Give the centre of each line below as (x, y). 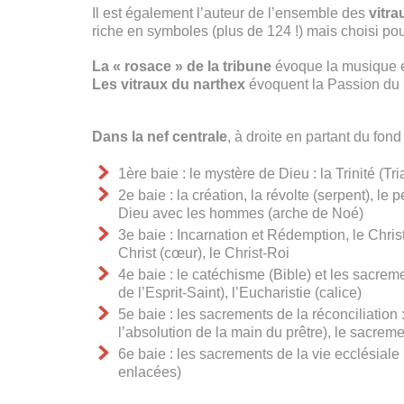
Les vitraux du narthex (169, 84)
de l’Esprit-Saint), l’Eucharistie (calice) (239, 293)
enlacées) (149, 372)
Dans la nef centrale (160, 137)
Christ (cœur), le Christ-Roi (203, 253)
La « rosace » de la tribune (182, 66)
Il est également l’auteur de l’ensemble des (230, 13)
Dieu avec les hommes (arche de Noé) (240, 214)
